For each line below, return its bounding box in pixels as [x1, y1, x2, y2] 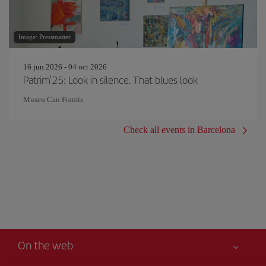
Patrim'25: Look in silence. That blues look [23, 72, 198, 87]
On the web [18, 237, 73, 253]
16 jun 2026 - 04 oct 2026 [23, 62, 107, 71]
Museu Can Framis [23, 95, 83, 104]
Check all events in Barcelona [123, 125, 235, 135]
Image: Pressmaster [18, 33, 71, 40]
